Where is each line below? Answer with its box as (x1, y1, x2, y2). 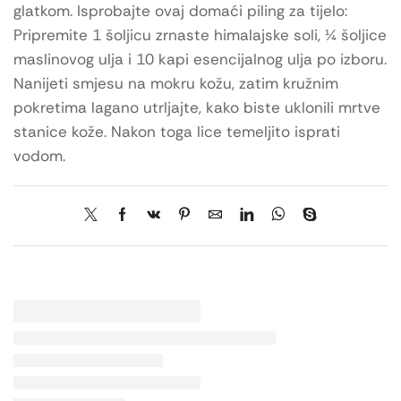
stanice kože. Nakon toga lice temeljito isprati (13, 122, 340, 142)
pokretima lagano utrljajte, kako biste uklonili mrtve (13, 98, 380, 118)
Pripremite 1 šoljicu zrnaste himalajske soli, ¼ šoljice (13, 25, 387, 46)
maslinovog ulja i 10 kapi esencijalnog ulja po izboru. (13, 49, 387, 70)
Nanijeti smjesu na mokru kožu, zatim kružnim (13, 73, 338, 94)
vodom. (13, 146, 65, 166)
